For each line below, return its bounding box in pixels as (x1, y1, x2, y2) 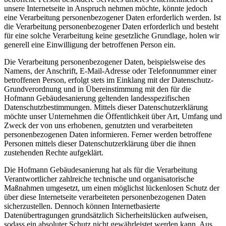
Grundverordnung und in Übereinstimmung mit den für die (4, 85, 191, 94)
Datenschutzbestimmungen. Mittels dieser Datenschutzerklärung (4, 103, 208, 112)
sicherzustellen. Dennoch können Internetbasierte (4, 202, 160, 211)
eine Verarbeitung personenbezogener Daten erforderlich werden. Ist (4, 13, 221, 22)
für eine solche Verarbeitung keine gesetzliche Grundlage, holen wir (4, 31, 219, 40)
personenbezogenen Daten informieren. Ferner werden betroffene (4, 130, 212, 139)
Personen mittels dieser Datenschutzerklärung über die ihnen (4, 139, 196, 148)
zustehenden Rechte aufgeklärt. (4, 148, 103, 157)
